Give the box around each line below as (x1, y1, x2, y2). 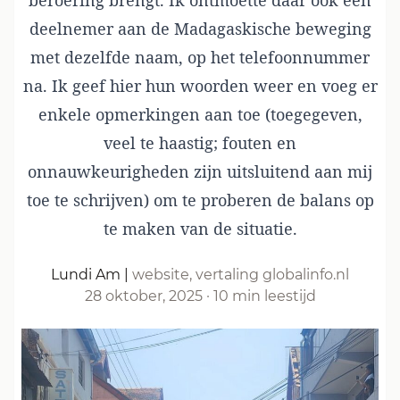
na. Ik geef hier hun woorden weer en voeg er (22, 75, 378, 96)
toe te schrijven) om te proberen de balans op (26, 189, 374, 211)
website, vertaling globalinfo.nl (132, 266, 349, 283)
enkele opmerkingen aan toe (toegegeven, (37, 104, 362, 125)
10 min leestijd (212, 287, 316, 304)
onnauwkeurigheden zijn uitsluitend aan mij (28, 161, 372, 182)
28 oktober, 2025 (84, 287, 203, 304)
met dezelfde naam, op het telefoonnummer (30, 46, 370, 68)
